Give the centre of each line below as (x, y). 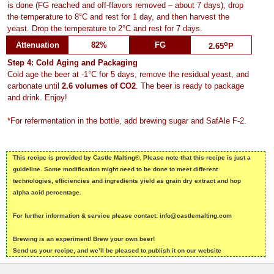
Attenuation (37, 45)
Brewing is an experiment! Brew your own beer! (84, 239)
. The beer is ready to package (190, 86)
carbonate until (35, 86)
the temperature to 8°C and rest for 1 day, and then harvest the (118, 17)
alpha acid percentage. (47, 192)
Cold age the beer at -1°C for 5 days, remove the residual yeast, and (128, 74)
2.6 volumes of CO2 (99, 86)
